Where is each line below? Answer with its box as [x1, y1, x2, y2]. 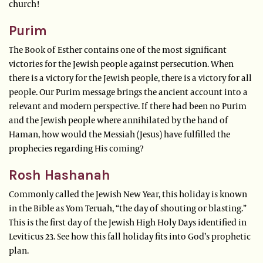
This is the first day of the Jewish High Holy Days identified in [9, 216, 247, 228]
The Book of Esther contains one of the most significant [9, 43, 227, 56]
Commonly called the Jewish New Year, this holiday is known [9, 188, 247, 200]
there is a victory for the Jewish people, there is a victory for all [9, 72, 252, 84]
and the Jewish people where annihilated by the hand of [9, 114, 228, 126]
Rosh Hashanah [9, 167, 110, 184]
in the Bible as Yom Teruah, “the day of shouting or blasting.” [9, 202, 247, 214]
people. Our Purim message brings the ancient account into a [9, 86, 248, 98]
